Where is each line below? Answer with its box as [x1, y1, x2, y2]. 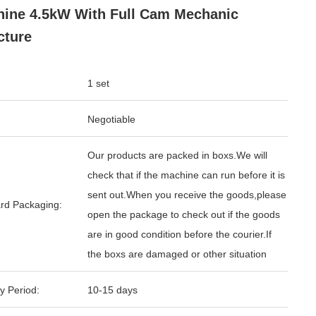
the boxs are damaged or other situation [87, 248, 267, 260]
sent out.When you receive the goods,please [87, 189, 286, 200]
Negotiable [87, 114, 135, 125]
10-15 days [87, 284, 138, 296]
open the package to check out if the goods [87, 209, 280, 220]
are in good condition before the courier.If [87, 229, 272, 240]
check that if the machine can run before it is [87, 169, 285, 181]
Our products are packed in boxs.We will [87, 150, 267, 161]
